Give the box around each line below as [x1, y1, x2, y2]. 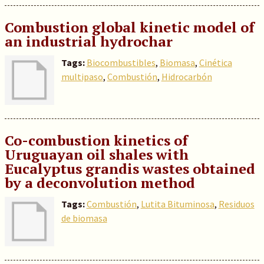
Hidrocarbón [161, 71, 212, 82]
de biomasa [61, 212, 107, 224]
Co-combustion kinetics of [4, 131, 188, 150]
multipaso [61, 71, 103, 82]
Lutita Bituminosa [140, 198, 214, 210]
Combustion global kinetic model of [4, 18, 255, 37]
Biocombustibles [86, 57, 156, 68]
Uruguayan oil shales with [4, 145, 189, 164]
